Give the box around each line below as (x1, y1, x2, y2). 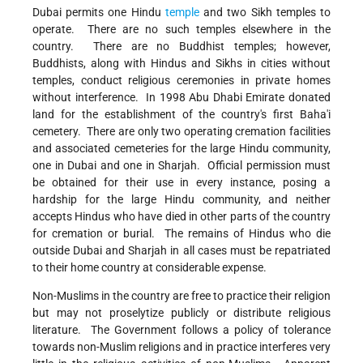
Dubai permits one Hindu (32, 6, 165, 19)
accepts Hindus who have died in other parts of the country (32, 210, 331, 224)
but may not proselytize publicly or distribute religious (32, 306, 331, 320)
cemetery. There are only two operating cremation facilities (32, 125, 331, 139)
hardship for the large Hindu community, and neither (32, 193, 331, 207)
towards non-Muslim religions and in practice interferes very (32, 340, 331, 354)
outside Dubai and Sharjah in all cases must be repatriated (32, 244, 331, 258)
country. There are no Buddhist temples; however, (32, 40, 331, 53)
